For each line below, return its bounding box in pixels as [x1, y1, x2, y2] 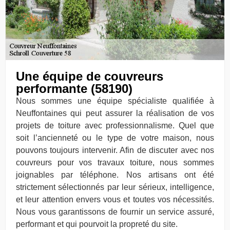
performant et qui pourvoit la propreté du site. [16, 219, 178, 228]
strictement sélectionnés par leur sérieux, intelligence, [16, 182, 214, 191]
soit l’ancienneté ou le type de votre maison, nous [16, 133, 214, 142]
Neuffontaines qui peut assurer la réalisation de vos [16, 108, 214, 118]
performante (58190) [16, 81, 132, 95]
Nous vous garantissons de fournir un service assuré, [16, 207, 214, 216]
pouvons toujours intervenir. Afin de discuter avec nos [16, 145, 214, 155]
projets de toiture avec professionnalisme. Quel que [16, 121, 214, 130]
